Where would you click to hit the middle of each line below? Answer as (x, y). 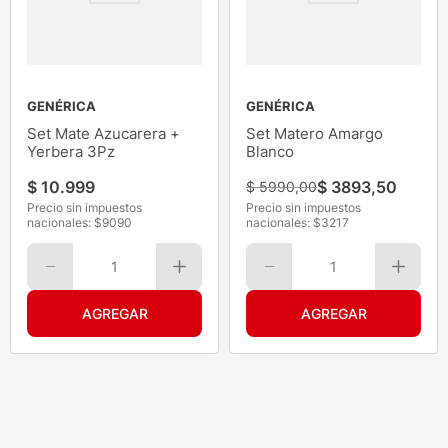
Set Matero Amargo (314, 134)
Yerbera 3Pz (71, 152)
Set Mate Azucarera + (103, 134)
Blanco (270, 152)
